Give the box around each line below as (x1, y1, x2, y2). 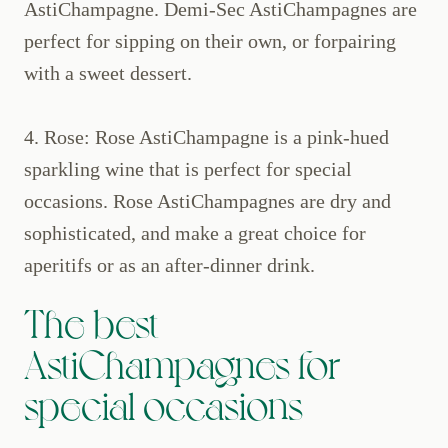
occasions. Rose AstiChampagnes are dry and (24, 190, 391, 213)
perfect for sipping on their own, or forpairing (24, 30, 396, 53)
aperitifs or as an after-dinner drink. (24, 254, 315, 277)
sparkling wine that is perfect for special (24, 158, 352, 181)
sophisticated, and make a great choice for (24, 222, 366, 245)
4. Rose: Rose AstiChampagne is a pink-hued (24, 126, 389, 149)
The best (24, 297, 159, 346)
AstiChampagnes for (24, 338, 341, 387)
